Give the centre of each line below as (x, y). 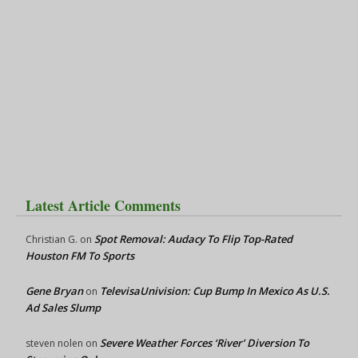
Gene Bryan (54, 290)
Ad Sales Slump (63, 307)
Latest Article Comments (103, 205)
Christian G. (52, 239)
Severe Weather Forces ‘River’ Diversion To (205, 342)
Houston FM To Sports (80, 255)
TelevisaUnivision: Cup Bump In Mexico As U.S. (215, 290)
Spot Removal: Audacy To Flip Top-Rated (193, 239)
